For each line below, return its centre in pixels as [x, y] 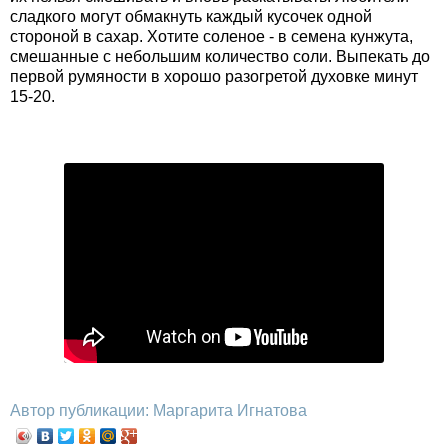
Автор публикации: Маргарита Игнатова [160, 411]
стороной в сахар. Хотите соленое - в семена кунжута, [211, 37]
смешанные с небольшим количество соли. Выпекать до [220, 57]
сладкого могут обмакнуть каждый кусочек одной [191, 17]
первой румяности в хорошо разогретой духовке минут [214, 77]
